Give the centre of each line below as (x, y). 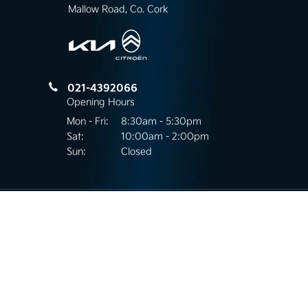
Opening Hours (101, 102)
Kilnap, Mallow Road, (114, 230)
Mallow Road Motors (113, 215)
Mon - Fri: (88, 121)
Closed (136, 151)
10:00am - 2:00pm (165, 136)
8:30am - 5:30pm (161, 121)
